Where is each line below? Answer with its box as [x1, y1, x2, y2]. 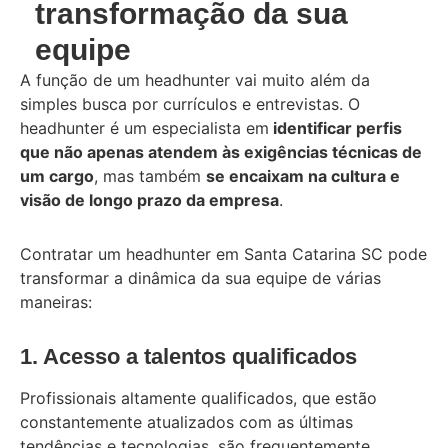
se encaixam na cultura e [206, 165, 400, 186]
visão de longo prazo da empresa [20, 189, 279, 210]
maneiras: [20, 291, 92, 312]
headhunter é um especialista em [20, 117, 269, 138]
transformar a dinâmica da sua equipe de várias [20, 267, 381, 288]
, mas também [94, 165, 206, 186]
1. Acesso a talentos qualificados [20, 343, 357, 369]
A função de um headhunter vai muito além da [20, 69, 370, 90]
